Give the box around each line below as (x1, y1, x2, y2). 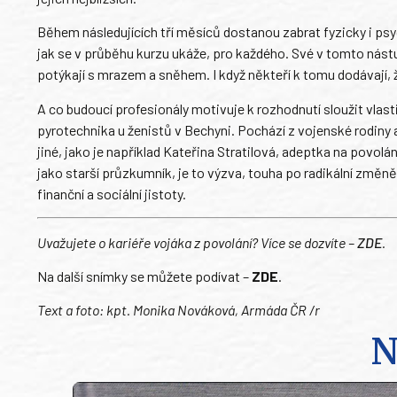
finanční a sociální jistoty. (37, 184, 186, 202)
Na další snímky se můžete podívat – (37, 267, 252, 284)
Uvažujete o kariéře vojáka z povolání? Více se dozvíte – (37, 233, 357, 251)
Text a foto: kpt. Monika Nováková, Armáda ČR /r (37, 301, 320, 319)
